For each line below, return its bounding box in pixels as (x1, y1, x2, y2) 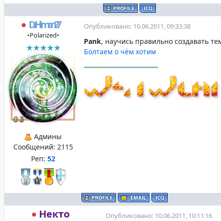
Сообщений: (13, 142, 57, 151)
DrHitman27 (28, 18, 59, 31)
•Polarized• (27, 31, 59, 39)
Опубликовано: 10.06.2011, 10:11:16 (106, 211, 212, 220)
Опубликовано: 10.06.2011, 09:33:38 (84, 22, 190, 31)
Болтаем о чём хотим (84, 47, 156, 56)
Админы (32, 132, 62, 141)
